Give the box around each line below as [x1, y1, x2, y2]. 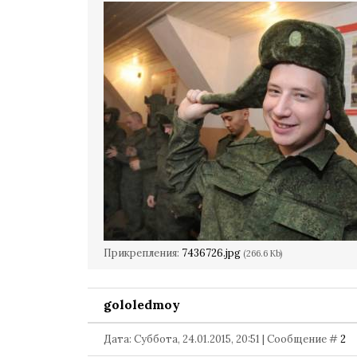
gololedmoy [104, 296, 180, 312]
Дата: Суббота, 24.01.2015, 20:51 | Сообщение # [104, 332, 340, 346]
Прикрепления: [104, 246, 182, 260]
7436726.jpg [182, 246, 241, 260]
